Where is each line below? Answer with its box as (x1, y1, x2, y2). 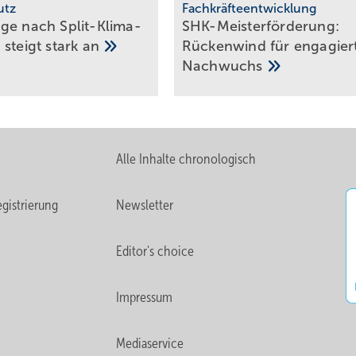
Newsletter (116, 196, 174, 213)
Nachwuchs (181, 57, 267, 74)
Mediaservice (116, 335, 184, 351)
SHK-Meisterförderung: (181, 17, 340, 34)
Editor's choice (116, 242, 195, 259)
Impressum (116, 288, 173, 305)
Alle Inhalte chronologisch (116, 150, 257, 167)
